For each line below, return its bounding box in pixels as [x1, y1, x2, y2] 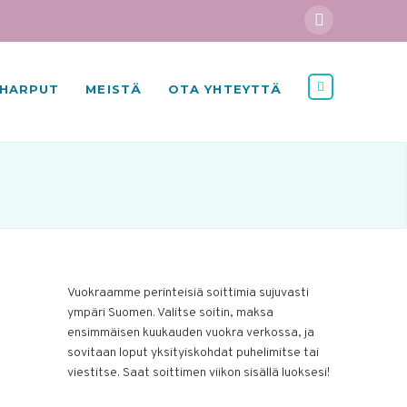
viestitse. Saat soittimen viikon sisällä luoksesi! [67, 364, 331, 381]
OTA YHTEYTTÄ [167, 82, 283, 96]
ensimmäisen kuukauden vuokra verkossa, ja [67, 324, 315, 341]
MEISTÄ [85, 82, 143, 96]
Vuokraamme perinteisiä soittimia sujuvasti [67, 284, 310, 301]
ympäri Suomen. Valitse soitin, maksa [67, 304, 274, 321]
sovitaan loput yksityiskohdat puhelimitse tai [67, 344, 320, 361]
